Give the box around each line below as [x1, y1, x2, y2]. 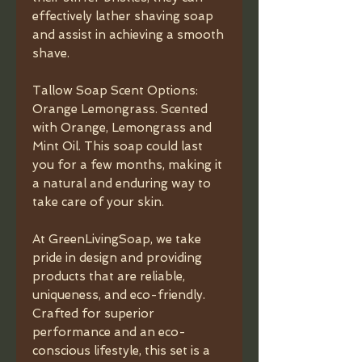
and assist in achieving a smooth [32, 27, 224, 42]
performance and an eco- [32, 325, 186, 339]
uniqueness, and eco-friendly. [32, 288, 205, 302]
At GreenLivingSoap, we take [32, 232, 201, 246]
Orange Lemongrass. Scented [32, 102, 208, 116]
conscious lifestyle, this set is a [32, 343, 210, 358]
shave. [32, 46, 69, 61]
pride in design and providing [32, 250, 202, 265]
